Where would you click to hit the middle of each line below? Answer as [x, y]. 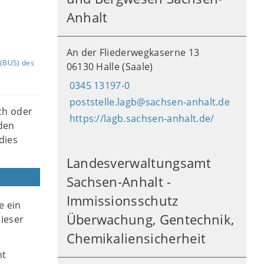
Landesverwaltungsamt [138, 163]
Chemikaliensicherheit [136, 238]
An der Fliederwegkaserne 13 [133, 52]
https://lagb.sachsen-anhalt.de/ [142, 118]
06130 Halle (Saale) [110, 67]
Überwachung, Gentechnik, [150, 220]
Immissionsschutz [122, 201]
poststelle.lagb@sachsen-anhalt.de [150, 102]
